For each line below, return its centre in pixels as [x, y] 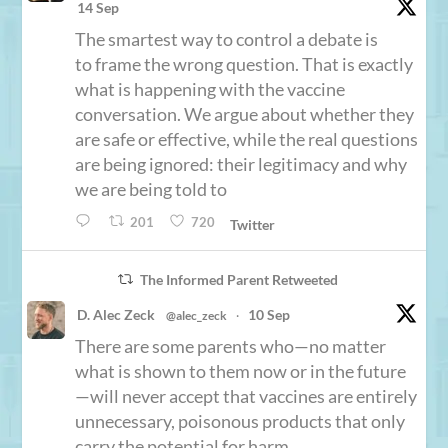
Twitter [252, 224]
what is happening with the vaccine [210, 88]
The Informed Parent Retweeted [238, 279]
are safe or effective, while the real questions [247, 138]
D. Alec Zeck [116, 314]
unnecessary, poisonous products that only [240, 420]
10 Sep [269, 314]
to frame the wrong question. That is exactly [244, 63]
